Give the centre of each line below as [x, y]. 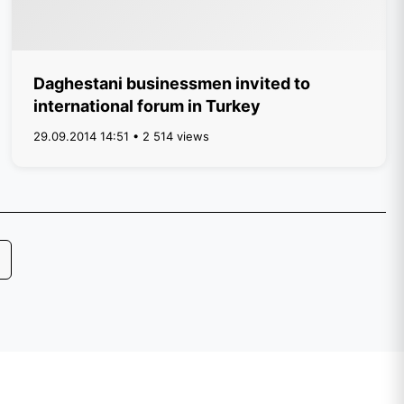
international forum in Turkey [147, 106]
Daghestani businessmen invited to [172, 83]
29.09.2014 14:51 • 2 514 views [122, 136]
